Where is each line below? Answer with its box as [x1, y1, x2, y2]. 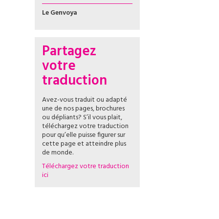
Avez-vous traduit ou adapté [42, 94, 127, 106]
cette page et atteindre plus [42, 138, 126, 150]
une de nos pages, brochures [42, 103, 125, 114]
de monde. [42, 147, 73, 158]
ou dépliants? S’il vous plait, [42, 112, 122, 123]
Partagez [42, 41, 96, 63]
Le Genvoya [42, 7, 77, 19]
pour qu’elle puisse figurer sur [42, 130, 125, 141]
